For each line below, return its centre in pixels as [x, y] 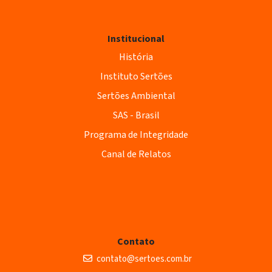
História [136, 57]
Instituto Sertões [136, 77]
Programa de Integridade [136, 135]
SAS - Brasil [136, 116]
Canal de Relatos [136, 155]
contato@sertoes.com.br [144, 259]
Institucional [136, 39]
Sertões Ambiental [136, 96]
